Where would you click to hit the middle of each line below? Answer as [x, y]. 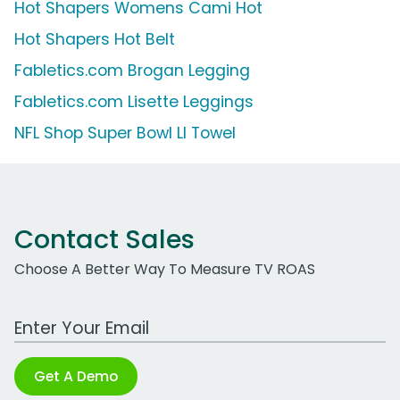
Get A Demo [76, 377]
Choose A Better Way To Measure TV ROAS [165, 270]
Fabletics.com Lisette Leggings [134, 102]
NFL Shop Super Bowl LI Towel [125, 133]
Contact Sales [104, 240]
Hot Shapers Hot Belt [95, 40]
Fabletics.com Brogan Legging [132, 71]
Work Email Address [83, 319]
